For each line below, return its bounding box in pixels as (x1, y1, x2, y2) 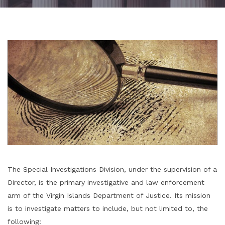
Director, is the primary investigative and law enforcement (8, 178, 204, 186)
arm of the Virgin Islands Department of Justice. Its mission (8, 191, 210, 199)
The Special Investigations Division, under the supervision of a (8, 165, 217, 173)
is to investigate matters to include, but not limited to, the (8, 204, 208, 212)
